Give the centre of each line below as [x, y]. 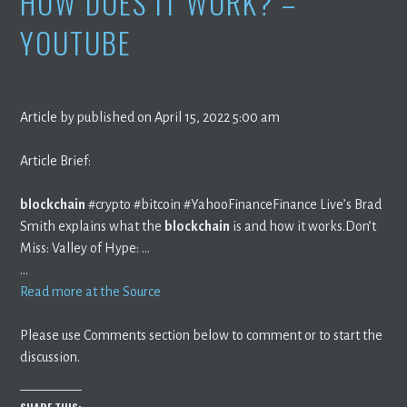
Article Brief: [56, 160]
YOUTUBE [76, 42]
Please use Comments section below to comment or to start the [202, 335]
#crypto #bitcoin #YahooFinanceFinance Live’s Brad [234, 204]
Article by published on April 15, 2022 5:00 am [150, 117]
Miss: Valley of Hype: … [85, 248]
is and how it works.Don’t [303, 226]
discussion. [50, 357]
